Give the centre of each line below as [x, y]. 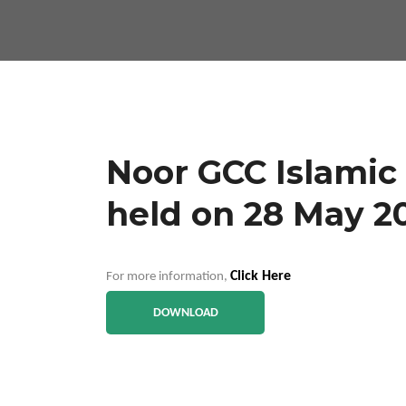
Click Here [261, 276]
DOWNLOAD [185, 313]
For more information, [168, 277]
